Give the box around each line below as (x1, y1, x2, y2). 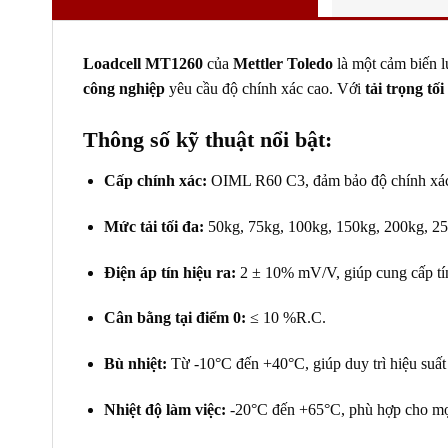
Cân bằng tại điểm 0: (103, 309, 246, 327)
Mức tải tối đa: (103, 217, 204, 235)
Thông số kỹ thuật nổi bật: (83, 126, 332, 152)
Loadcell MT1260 (83, 55, 203, 73)
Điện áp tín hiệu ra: (103, 263, 236, 281)
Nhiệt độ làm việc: (103, 400, 226, 418)
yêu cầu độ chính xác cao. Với (165, 80, 365, 98)
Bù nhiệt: (103, 355, 167, 373)
